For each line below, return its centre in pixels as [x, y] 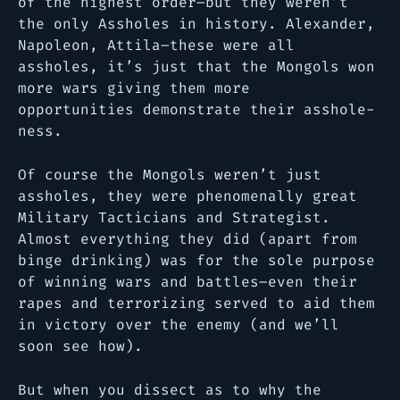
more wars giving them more [134, 87]
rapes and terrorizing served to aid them [196, 303]
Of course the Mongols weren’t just [170, 174]
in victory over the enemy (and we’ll [179, 324]
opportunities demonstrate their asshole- [196, 109]
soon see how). [80, 346]
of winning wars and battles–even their [187, 281]
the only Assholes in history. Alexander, [196, 23]
